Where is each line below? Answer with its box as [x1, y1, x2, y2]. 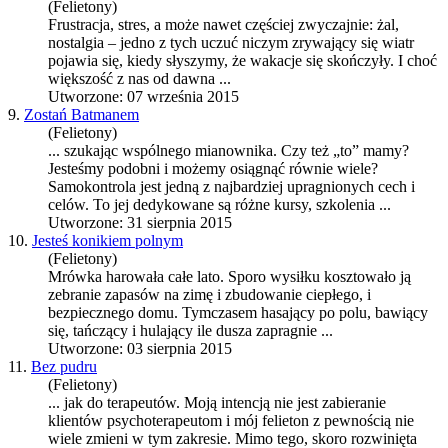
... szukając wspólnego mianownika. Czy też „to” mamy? [48, 142, 409, 160]
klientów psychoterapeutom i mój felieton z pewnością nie [48, 412, 414, 430]
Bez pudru [31, 358, 97, 376]
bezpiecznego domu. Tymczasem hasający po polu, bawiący [48, 304, 428, 322]
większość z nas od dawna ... [48, 70, 231, 88]
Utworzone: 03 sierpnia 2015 [48, 340, 232, 358]
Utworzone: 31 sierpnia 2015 [48, 214, 232, 232]
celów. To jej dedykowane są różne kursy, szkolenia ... [48, 196, 391, 214]
